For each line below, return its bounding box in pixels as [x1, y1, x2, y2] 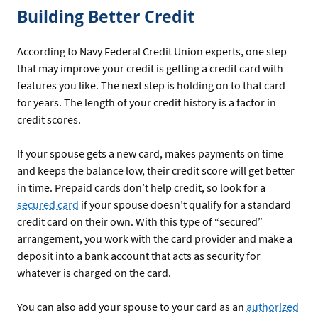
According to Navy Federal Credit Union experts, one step [17, 44, 287, 59]
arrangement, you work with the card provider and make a [17, 231, 292, 246]
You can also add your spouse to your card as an [17, 300, 246, 314]
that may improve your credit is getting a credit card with [17, 61, 283, 76]
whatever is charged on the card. [17, 265, 173, 280]
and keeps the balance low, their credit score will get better [17, 163, 295, 178]
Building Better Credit [17, 4, 194, 28]
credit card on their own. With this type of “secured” [17, 214, 263, 229]
